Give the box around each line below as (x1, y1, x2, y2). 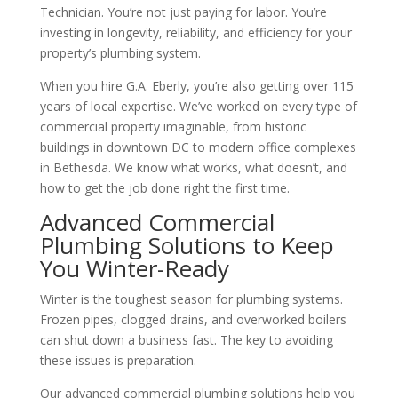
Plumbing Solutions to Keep (39, 228, 334, 261)
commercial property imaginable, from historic (39, 117, 306, 135)
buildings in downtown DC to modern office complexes (39, 138, 356, 155)
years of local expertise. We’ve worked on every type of (39, 97, 357, 115)
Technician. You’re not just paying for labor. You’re (39, 3, 327, 20)
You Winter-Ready (39, 251, 229, 284)
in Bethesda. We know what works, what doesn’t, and (39, 158, 347, 176)
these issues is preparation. (39, 351, 196, 369)
